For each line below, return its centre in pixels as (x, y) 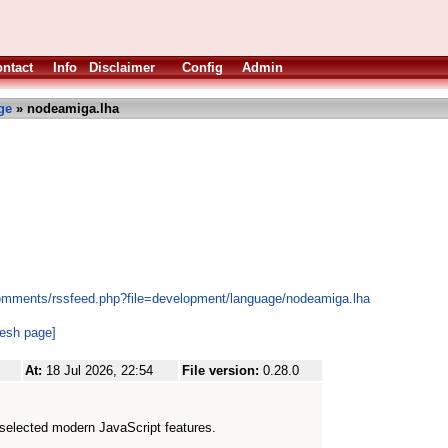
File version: (222, 370)
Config (202, 67)
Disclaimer (122, 67)
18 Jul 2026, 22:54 (99, 370)
